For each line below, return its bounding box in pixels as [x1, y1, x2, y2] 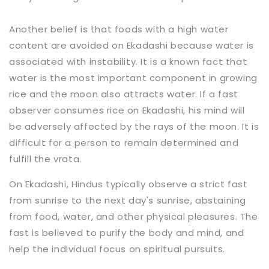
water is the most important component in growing [9, 71, 258, 84]
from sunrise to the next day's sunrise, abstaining [9, 193, 247, 207]
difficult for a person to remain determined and [9, 136, 239, 149]
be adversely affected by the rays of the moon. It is [9, 119, 259, 133]
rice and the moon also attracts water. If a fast [9, 87, 238, 100]
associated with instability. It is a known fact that [9, 55, 247, 68]
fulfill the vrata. [9, 152, 82, 165]
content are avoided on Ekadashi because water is [9, 38, 254, 52]
